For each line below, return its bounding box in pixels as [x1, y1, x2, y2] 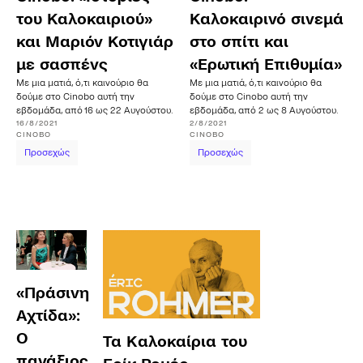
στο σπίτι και [190, 33, 288, 51]
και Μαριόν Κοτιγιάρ [16, 33, 173, 51]
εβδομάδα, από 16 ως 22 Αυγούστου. [16, 105, 173, 117]
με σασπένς [16, 56, 108, 74]
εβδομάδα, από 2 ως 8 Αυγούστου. [190, 105, 339, 117]
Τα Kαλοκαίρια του [103, 333, 247, 351]
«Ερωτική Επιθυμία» [190, 56, 342, 74]
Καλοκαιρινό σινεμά [190, 11, 344, 28]
